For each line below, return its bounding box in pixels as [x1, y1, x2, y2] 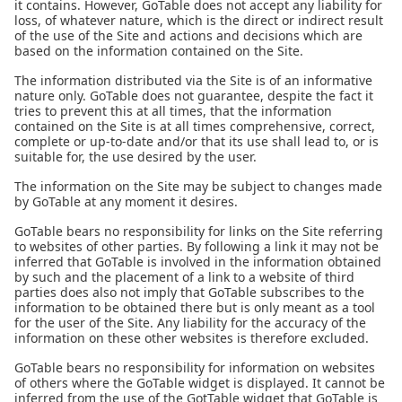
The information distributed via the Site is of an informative [14, 72, 372, 89]
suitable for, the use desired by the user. [14, 148, 257, 165]
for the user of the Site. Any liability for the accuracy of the [14, 314, 366, 331]
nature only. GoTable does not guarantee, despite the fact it [14, 87, 373, 104]
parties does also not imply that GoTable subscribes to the [14, 284, 364, 301]
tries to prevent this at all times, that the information [14, 102, 332, 119]
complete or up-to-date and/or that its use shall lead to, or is [14, 133, 379, 150]
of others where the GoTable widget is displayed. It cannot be [14, 374, 385, 391]
